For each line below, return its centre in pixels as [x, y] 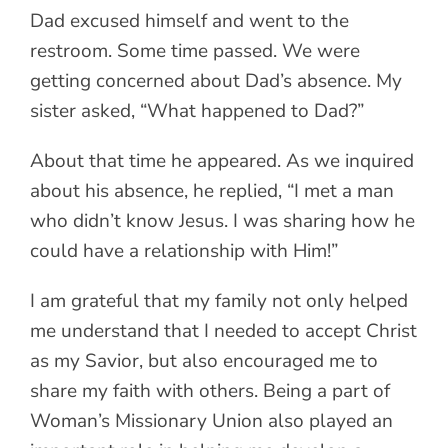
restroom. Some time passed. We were [195, 50]
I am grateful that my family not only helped [219, 300]
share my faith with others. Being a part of [210, 390]
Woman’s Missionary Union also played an [211, 420]
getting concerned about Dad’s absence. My [216, 80]
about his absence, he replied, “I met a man [212, 190]
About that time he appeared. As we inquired [222, 160]
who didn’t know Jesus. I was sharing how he [222, 220]
